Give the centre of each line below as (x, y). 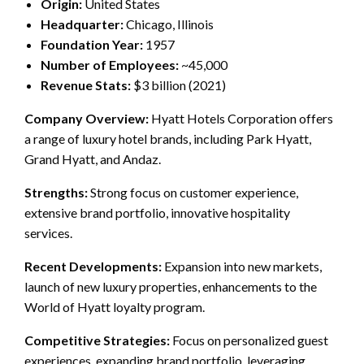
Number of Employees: (110, 64)
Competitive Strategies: (97, 340)
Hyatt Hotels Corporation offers (241, 118)
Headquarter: (82, 24)
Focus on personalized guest (249, 340)
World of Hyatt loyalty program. (115, 306)
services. (48, 232)
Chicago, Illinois (169, 24)
